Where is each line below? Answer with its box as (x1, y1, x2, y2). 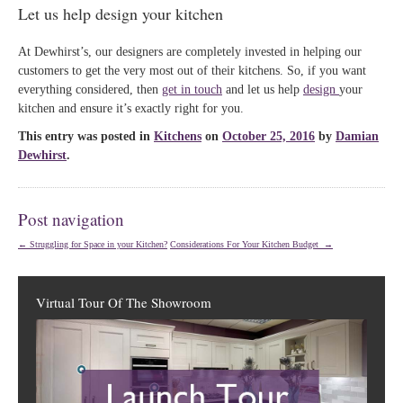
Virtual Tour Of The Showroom (36, 293, 211, 311)
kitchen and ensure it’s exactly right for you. (18, 102, 244, 115)
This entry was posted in (18, 130, 154, 143)
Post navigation (18, 208, 124, 230)
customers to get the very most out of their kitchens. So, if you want (18, 64, 366, 77)
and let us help (222, 83, 303, 96)
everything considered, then (18, 83, 162, 96)
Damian (336, 130, 379, 143)
